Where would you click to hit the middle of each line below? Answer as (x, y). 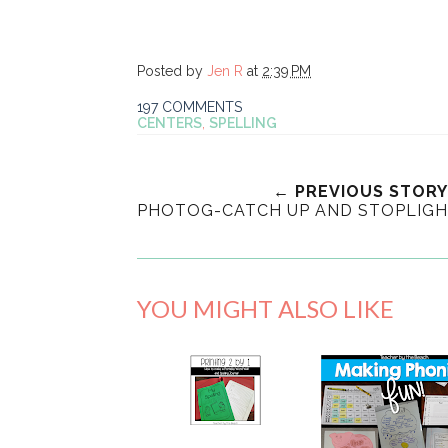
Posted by (172, 71)
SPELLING (243, 123)
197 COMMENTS (189, 107)
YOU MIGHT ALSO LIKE (265, 309)
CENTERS (169, 123)
